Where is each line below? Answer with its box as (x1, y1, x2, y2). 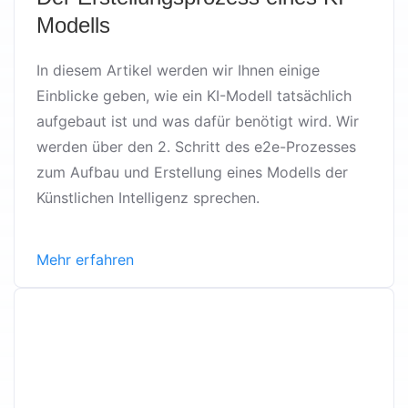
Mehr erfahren (36, 250, 134, 269)
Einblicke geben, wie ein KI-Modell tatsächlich (36, 86, 352, 105)
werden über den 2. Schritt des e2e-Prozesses (36, 137, 356, 156)
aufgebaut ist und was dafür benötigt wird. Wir (36, 111, 359, 130)
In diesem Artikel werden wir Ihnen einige (36, 60, 320, 79)
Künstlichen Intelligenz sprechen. (36, 188, 260, 207)
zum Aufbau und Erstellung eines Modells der (36, 162, 348, 181)
